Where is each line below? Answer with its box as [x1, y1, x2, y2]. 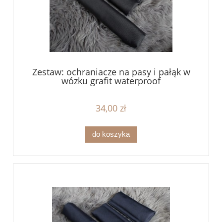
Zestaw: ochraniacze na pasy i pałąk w [32, 66, 190, 78]
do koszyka [92, 130, 130, 139]
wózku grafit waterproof [61, 75, 161, 87]
